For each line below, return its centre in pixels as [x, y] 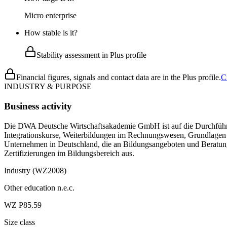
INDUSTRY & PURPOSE [48, 87]
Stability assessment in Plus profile [91, 55]
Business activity [38, 106]
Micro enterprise [50, 16]
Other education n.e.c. [39, 187]
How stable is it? [51, 33]
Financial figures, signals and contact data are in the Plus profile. [119, 78]
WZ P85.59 [23, 205]
